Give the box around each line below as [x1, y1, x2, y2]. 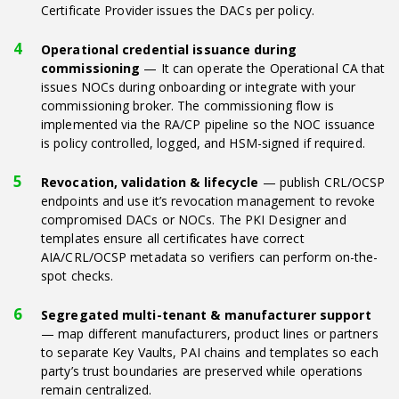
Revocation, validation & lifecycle [41, 173, 259, 191]
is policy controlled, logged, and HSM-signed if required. [41, 134, 365, 151]
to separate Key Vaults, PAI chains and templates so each [41, 343, 379, 361]
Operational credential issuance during [41, 40, 297, 58]
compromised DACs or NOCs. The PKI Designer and [41, 210, 346, 228]
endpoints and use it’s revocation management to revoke [41, 191, 376, 209]
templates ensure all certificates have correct [41, 229, 305, 247]
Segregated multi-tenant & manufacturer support [41, 305, 371, 323]
